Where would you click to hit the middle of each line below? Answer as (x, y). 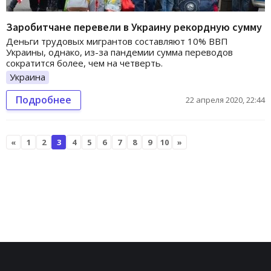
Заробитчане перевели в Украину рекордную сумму (134, 27)
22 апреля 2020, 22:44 (225, 100)
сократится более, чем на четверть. (84, 63)
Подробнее (44, 100)
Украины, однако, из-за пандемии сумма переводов (119, 52)
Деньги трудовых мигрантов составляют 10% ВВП (117, 41)
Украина (28, 77)
